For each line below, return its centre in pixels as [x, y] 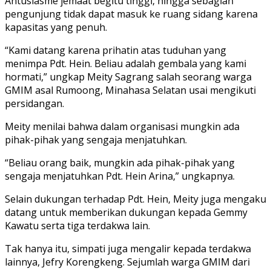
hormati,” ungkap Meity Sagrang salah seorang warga [128, 77]
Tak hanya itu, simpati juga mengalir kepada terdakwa [128, 248]
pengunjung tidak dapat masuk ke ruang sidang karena [131, 14]
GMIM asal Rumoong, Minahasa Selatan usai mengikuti [130, 90]
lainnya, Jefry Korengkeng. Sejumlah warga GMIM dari [127, 262]
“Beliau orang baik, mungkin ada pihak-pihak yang [120, 162]
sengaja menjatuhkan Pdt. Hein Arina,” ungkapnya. [120, 176]
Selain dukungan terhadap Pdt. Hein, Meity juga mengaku [135, 199]
